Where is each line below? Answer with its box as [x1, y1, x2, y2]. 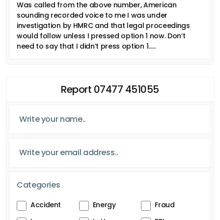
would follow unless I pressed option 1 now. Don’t [17, 30, 186, 41]
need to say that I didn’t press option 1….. [17, 41, 156, 51]
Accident [30, 199, 61, 210]
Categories [17, 179, 60, 191]
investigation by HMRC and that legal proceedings [17, 20, 190, 30]
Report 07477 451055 [61, 82, 159, 96]
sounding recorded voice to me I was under [17, 10, 167, 20]
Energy [92, 199, 116, 210]
